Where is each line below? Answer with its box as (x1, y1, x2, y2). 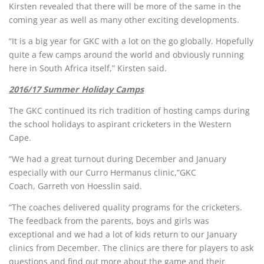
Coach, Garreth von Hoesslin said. (9, 180, 142, 192)
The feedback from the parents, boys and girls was (9, 214, 209, 226)
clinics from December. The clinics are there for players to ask (9, 242, 253, 253)
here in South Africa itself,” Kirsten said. (9, 62, 167, 74)
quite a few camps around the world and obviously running (9, 48, 244, 60)
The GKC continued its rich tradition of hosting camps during (9, 104, 250, 116)
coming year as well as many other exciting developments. (9, 14, 239, 25)
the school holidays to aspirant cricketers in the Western (9, 118, 232, 130)
